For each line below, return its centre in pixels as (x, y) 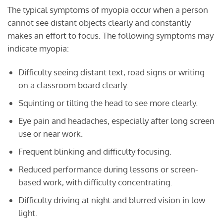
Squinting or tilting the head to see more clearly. (108, 103)
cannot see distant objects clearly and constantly (99, 22)
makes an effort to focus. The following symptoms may (111, 35)
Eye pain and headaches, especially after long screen (116, 120)
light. (28, 213)
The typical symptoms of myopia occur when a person (108, 9)
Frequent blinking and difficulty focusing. (95, 151)
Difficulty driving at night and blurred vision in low (111, 200)
